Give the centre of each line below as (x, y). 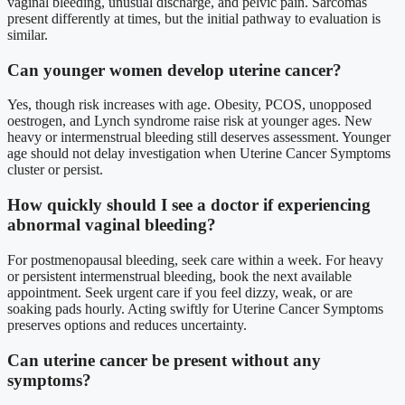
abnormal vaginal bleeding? (112, 225)
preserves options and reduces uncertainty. (127, 325)
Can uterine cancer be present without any (164, 360)
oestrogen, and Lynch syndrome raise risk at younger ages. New (190, 121)
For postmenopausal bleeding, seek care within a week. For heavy (195, 259)
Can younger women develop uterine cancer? (174, 70)
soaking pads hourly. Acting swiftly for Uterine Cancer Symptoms (195, 308)
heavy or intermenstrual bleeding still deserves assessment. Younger (199, 137)
